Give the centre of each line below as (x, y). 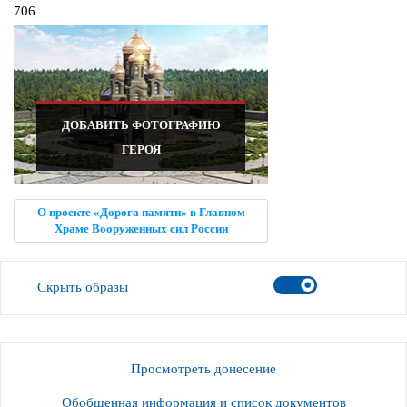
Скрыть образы (83, 288)
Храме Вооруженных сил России (141, 229)
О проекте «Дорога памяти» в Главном (141, 213)
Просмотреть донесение (203, 369)
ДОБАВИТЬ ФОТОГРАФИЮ (141, 125)
